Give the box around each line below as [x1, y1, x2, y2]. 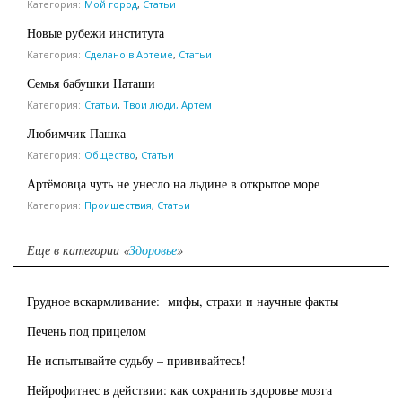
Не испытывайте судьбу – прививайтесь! [27, 351, 246, 369]
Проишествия [84, 197, 152, 212]
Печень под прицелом [27, 321, 146, 339]
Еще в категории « [27, 240, 129, 258]
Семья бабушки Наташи [27, 74, 155, 92]
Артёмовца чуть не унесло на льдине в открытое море [27, 174, 319, 192]
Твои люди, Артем [123, 97, 212, 111]
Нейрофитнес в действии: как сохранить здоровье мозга [27, 380, 332, 398]
